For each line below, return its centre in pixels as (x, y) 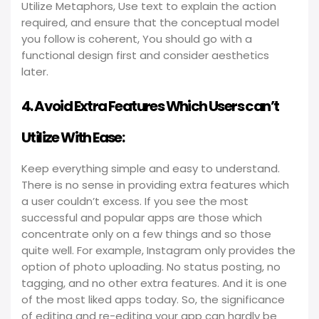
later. (35, 72)
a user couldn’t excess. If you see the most (135, 201)
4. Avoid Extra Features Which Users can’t (150, 106)
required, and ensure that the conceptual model (150, 22)
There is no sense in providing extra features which (155, 185)
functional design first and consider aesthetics (145, 55)
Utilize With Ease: (73, 137)
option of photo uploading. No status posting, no (151, 267)
